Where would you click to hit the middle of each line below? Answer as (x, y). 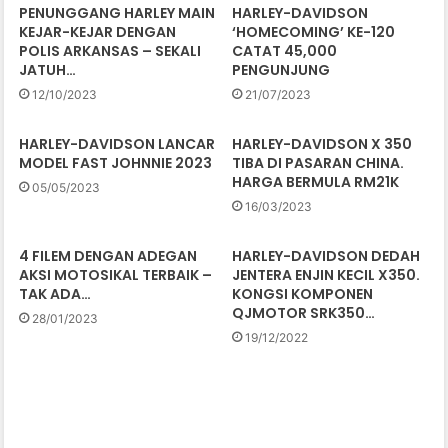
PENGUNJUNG (281, 70)
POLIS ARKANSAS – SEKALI (110, 51)
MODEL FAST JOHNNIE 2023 (116, 163)
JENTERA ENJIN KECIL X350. (326, 275)
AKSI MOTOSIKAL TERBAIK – (116, 275)
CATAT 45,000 (284, 51)
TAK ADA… (55, 294)
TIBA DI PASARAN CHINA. (318, 163)
